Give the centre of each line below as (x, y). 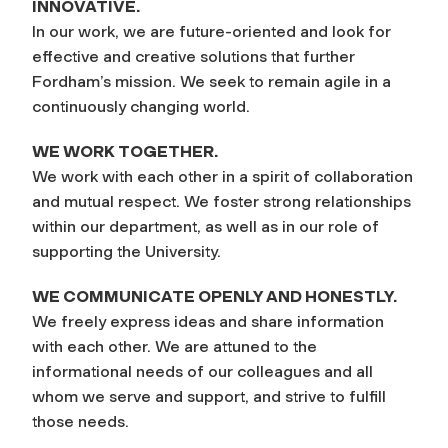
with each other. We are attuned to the (174, 346)
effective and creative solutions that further (193, 56)
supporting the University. (126, 251)
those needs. (80, 421)
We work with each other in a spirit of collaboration (222, 176)
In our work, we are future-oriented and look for (211, 31)
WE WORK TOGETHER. (125, 151)
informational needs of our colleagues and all (202, 371)
